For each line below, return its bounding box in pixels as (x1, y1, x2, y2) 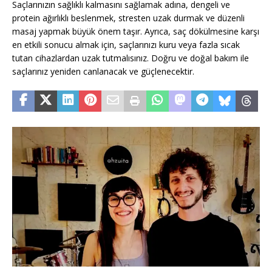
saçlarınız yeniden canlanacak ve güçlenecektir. (12, 66, 194, 78)
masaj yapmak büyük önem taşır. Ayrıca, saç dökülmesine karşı (12, 25, 259, 38)
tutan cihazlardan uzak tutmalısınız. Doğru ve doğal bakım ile (12, 52, 249, 64)
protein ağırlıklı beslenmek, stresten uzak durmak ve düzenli (12, 12, 245, 24)
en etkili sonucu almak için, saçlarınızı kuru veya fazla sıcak (12, 39, 240, 51)
